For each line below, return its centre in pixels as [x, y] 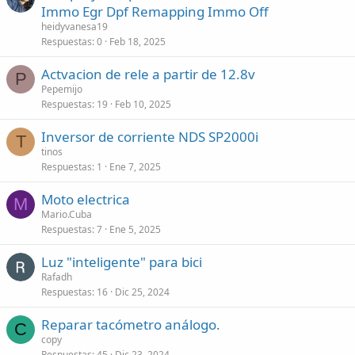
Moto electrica [86, 199]
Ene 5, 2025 [135, 229]
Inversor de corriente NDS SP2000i [150, 137]
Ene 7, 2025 [135, 167]
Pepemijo [62, 89]
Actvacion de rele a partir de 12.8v [148, 74]
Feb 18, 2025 [137, 42]
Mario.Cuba [67, 214]
